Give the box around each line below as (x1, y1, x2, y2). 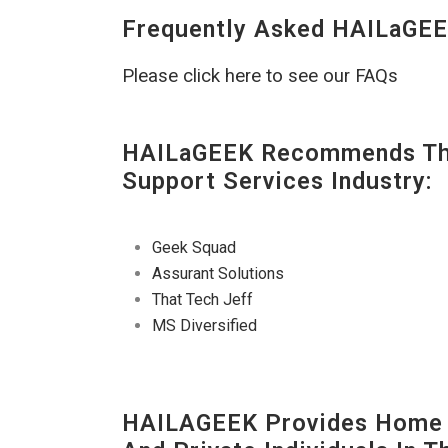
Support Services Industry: (122, 167, 433, 196)
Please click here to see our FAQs (122, 65, 398, 88)
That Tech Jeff (152, 290, 253, 310)
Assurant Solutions (152, 264, 284, 284)
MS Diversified (152, 316, 257, 336)
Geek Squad (152, 238, 236, 258)
